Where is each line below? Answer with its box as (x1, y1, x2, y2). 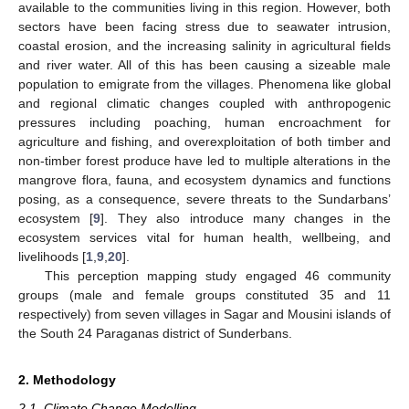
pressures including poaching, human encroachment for (18, 115, 391, 131)
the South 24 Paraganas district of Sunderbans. (18, 326, 292, 341)
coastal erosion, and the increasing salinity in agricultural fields (18, 38, 391, 54)
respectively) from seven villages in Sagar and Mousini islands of (18, 307, 391, 322)
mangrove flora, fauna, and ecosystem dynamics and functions (18, 173, 391, 188)
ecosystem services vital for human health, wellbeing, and (18, 230, 391, 246)
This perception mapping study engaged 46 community (44, 268, 391, 284)
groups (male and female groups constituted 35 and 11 (18, 288, 391, 303)
